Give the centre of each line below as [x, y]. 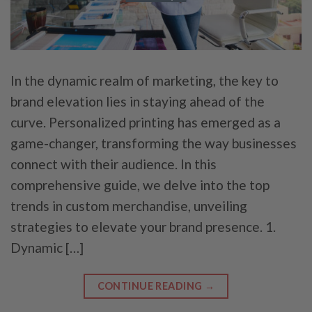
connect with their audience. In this [114, 164]
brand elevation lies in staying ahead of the [138, 102]
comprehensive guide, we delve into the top [140, 185]
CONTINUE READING [151, 286]
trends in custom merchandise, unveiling [129, 206]
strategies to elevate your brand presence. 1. [143, 227]
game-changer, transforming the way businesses [154, 143]
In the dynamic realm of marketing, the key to [145, 81]
